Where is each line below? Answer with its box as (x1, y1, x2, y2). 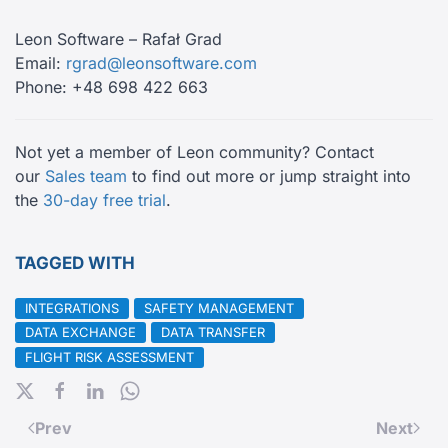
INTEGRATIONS (25, 300, 119, 317)
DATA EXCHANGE (25, 324, 136, 341)
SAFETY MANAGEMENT (144, 300, 294, 317)
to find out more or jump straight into (127, 166, 411, 187)
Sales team (45, 166, 127, 187)
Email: (15, 53, 66, 74)
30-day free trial (43, 190, 166, 211)
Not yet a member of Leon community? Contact (15, 142, 374, 163)
